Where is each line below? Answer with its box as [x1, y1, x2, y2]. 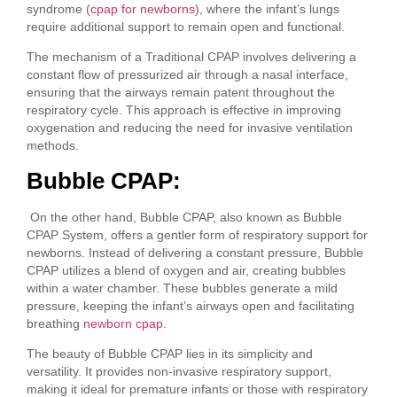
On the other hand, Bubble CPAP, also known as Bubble [27, 209, 342, 224]
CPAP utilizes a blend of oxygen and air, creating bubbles [27, 262, 346, 277]
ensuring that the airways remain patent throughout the [27, 85, 335, 100]
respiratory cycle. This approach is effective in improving [27, 103, 341, 118]
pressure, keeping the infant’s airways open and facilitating [27, 298, 354, 313]
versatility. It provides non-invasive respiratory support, [27, 364, 331, 379]
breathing [27, 315, 83, 331]
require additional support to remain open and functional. [27, 19, 345, 35]
